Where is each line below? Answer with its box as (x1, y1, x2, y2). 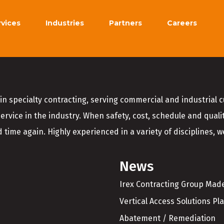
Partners (109, 18, 142, 27)
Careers (167, 18, 197, 27)
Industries (45, 18, 84, 27)
